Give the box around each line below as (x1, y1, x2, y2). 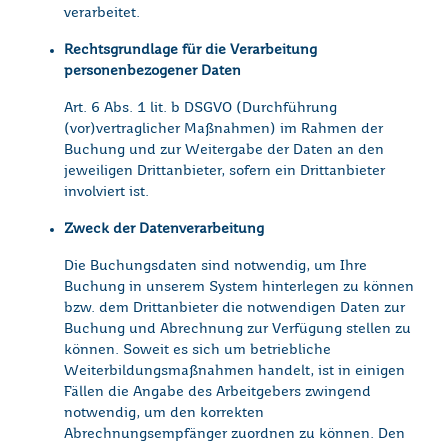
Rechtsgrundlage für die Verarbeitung (64, 43, 317, 58)
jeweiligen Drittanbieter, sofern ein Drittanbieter (64, 164, 385, 179)
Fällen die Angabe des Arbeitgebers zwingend (64, 385, 371, 400)
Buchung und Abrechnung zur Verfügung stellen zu (64, 322, 411, 337)
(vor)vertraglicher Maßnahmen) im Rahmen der (64, 122, 383, 137)
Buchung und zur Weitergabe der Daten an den (64, 143, 384, 158)
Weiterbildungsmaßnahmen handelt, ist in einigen (64, 364, 405, 379)
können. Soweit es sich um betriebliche (64, 343, 331, 358)
